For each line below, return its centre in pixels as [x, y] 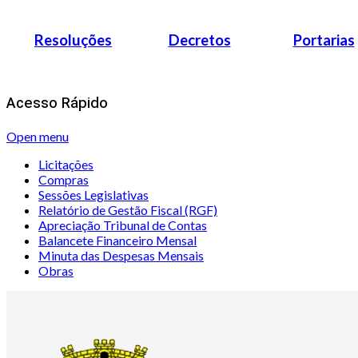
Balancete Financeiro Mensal [117, 241]
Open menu [38, 137]
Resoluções [73, 40]
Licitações [66, 165]
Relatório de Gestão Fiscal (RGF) [128, 210]
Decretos [199, 40]
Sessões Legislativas [93, 195]
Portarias [324, 40]
